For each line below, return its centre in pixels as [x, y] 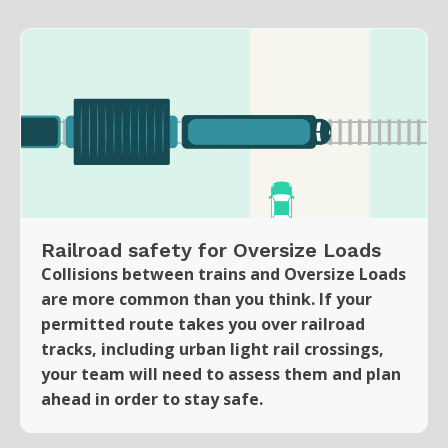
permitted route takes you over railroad [203, 323]
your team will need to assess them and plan [221, 373]
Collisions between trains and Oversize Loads [223, 273]
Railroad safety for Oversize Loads [211, 249]
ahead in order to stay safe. [152, 398]
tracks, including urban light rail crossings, [212, 348]
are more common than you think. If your [206, 298]
